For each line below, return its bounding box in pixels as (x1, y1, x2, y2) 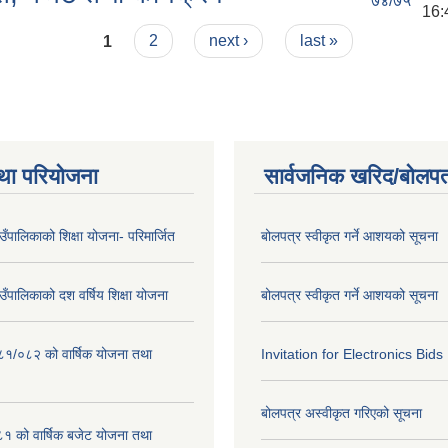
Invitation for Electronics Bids (261, 346, 443, 363)
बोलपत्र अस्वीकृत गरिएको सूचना (261, 405, 422, 422)
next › (209, 32, 249, 50)
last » (299, 32, 338, 50)
